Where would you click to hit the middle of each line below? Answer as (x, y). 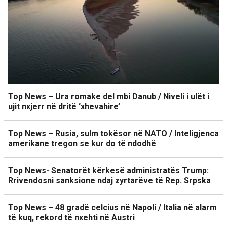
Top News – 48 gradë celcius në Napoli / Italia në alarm (112, 207)
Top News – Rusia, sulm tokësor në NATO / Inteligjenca (113, 133)
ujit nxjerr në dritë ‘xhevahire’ (64, 106)
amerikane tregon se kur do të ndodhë (82, 143)
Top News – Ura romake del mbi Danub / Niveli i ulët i (109, 96)
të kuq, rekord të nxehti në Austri (71, 217)
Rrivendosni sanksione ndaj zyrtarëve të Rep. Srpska (109, 180)
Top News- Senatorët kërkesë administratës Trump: (108, 170)
